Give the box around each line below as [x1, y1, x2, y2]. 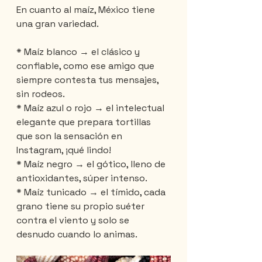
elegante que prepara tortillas [16, 116, 153, 129]
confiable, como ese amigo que [16, 60, 157, 73]
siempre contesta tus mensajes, [16, 74, 161, 87]
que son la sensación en [16, 130, 125, 143]
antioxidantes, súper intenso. [16, 172, 147, 185]
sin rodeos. [16, 88, 65, 101]
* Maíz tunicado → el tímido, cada [16, 186, 168, 199]
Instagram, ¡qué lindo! [16, 144, 111, 157]
